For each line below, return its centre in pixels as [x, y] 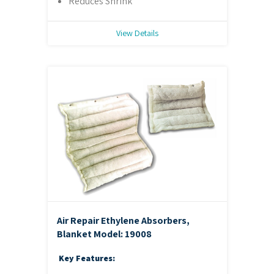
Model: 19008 [122, 234]
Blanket [75, 234]
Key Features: [87, 258]
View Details [137, 33]
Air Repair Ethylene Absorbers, [123, 220]
